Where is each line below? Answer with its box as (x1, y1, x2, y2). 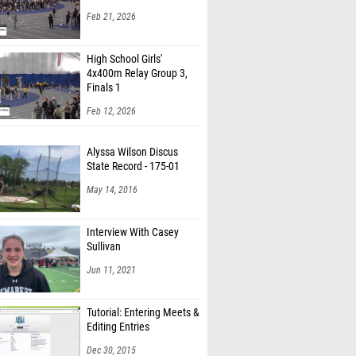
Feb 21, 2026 (87, 11, 136, 22)
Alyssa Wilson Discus (87, 145, 178, 159)
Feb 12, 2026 (87, 106, 136, 117)
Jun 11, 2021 (87, 265, 136, 276)
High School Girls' (87, 52, 162, 66)
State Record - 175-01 (87, 160, 180, 173)
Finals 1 (87, 81, 121, 95)
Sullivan (87, 240, 121, 253)
